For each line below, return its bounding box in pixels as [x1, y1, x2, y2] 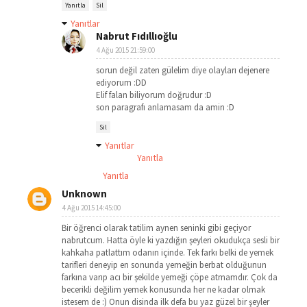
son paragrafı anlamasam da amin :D [96, 101, 234, 113]
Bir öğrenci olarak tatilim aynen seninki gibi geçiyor [62, 222, 251, 234]
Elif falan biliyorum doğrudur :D [96, 89, 212, 101]
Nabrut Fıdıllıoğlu [96, 29, 177, 42]
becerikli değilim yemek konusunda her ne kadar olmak [62, 284, 265, 295]
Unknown [62, 187, 107, 200]
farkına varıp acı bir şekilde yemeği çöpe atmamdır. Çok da [62, 271, 278, 283]
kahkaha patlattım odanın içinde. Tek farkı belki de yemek [62, 247, 273, 258]
